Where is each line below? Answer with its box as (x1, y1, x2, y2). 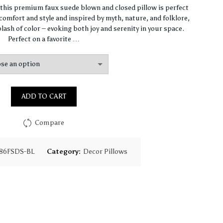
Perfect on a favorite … (8, 35, 80, 43)
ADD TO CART (21, 92, 67, 101)
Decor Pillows (83, 147, 127, 156)
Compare (34, 118, 65, 127)
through (91, 40, 142, 57)
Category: (46, 147, 82, 156)
